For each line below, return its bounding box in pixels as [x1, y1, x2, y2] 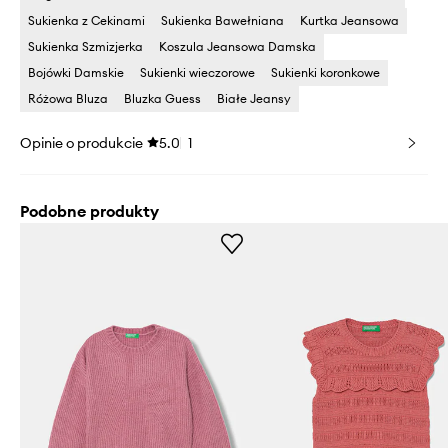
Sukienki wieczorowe [140, 65, 255, 81]
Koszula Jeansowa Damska [159, 39, 316, 55]
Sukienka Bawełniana [161, 13, 284, 29]
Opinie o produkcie [20, 134, 143, 153]
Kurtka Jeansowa [300, 13, 399, 29]
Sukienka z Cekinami [28, 13, 145, 29]
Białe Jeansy [217, 91, 291, 107]
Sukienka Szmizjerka [28, 39, 143, 55]
